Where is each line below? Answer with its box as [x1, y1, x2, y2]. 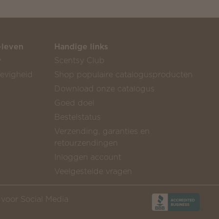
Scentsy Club [54, 55, 105, 66]
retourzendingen [54, 137, 118, 148]
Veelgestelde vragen [54, 166, 132, 176]
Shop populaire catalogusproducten [54, 69, 193, 80]
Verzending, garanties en [54, 126, 150, 136]
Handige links [54, 41, 108, 52]
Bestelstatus [54, 111, 101, 122]
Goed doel [54, 97, 94, 108]
